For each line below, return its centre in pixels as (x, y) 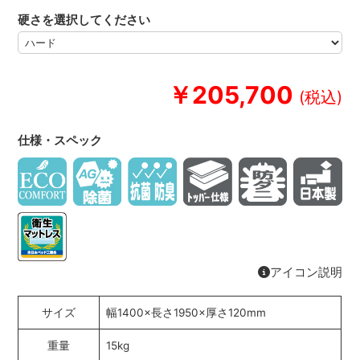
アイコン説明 (306, 272)
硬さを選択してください (84, 20)
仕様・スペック (60, 140)
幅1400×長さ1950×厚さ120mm (186, 313)
